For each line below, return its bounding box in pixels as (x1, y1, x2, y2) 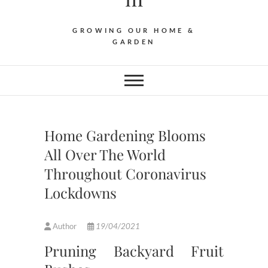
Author (51, 221, 78, 232)
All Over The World (44, 145, 166, 165)
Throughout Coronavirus (44, 164, 206, 184)
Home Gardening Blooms (44, 126, 206, 145)
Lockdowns (44, 183, 117, 203)
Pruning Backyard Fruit (44, 241, 224, 261)
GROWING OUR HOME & (72, 26, 196, 35)
